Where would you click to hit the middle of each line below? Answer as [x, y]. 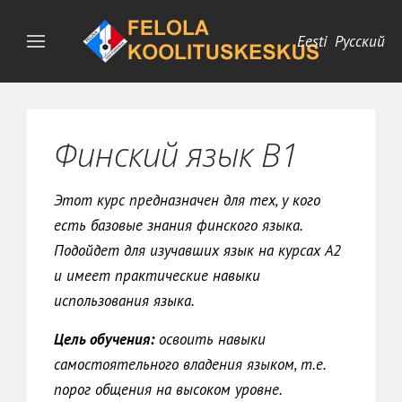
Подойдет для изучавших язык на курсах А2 [197, 250]
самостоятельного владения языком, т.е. [190, 364]
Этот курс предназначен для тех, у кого [187, 200]
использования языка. [126, 301]
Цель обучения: [104, 339]
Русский [360, 41]
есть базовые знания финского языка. [178, 225]
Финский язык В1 [176, 155]
